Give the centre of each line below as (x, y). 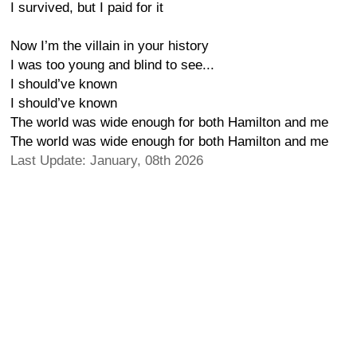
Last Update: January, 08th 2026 (107, 161)
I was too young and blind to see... (112, 65)
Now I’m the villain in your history (110, 46)
